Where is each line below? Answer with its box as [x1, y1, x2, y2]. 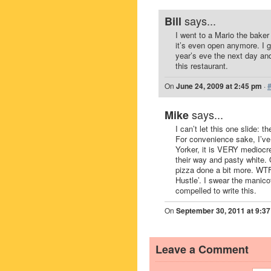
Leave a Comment [155, 241, 249, 257]
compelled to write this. [175, 184, 256, 196]
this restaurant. [175, 60, 228, 71]
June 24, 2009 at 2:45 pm [176, 80, 262, 91]
